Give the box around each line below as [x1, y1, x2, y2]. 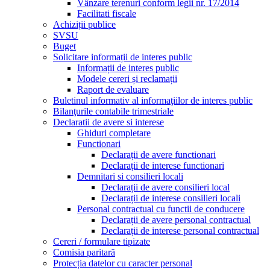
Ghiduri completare [77, 127, 151, 138]
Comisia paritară [53, 246, 115, 257]
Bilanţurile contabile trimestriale [53, 105, 174, 116]
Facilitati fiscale [77, 8, 136, 19]
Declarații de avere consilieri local [101, 181, 230, 192]
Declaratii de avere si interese [53, 116, 164, 127]
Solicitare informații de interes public [53, 51, 192, 62]
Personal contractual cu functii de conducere [77, 203, 245, 214]
